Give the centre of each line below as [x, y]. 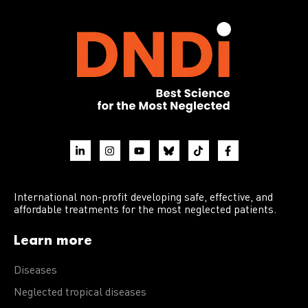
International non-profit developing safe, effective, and [143, 198]
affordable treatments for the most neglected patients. [145, 210]
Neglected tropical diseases [80, 293]
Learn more [53, 240]
